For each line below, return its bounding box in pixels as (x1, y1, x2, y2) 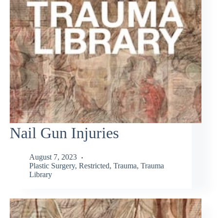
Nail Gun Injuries (10, 124, 119, 142)
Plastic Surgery (29, 161, 75, 170)
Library (29, 170, 52, 179)
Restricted (79, 161, 109, 170)
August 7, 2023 (29, 152, 77, 161)
